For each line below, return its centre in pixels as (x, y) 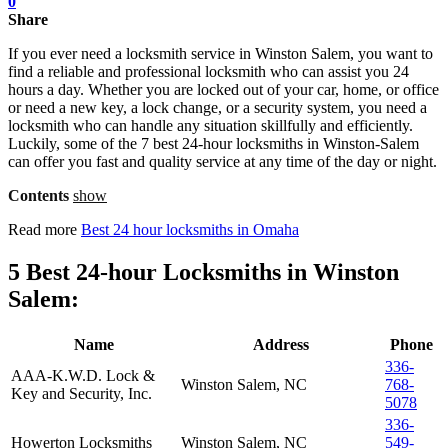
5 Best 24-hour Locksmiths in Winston (203, 271)
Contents (38, 195)
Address (281, 344)
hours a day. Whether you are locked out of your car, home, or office (223, 89)
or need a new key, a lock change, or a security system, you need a (217, 107)
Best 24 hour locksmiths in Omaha (190, 229)
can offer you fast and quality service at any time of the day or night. (222, 161)
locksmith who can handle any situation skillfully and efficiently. (210, 125)
